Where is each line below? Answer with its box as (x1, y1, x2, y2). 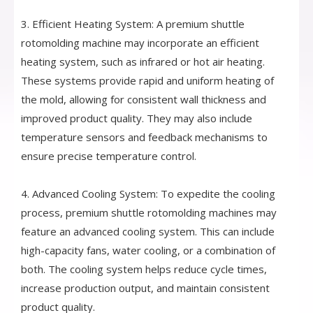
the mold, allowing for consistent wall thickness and (21, 92, 266, 107)
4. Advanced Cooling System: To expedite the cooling (21, 187, 275, 201)
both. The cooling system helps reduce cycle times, (21, 262, 267, 277)
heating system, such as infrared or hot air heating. (21, 54, 265, 69)
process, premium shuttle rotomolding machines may (21, 205, 277, 220)
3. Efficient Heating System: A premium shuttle (21, 17, 245, 31)
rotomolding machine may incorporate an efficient (21, 36, 259, 50)
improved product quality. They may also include (21, 111, 252, 126)
